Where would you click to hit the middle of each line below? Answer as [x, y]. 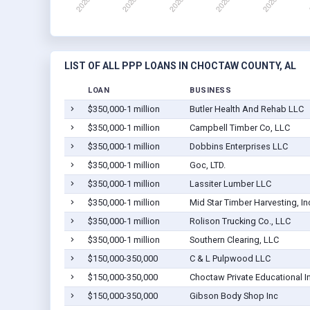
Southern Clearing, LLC [234, 240]
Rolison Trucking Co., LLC [240, 221]
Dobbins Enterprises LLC [238, 147]
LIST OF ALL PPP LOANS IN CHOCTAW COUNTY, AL [180, 66]
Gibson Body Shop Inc [234, 296]
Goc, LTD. [207, 165]
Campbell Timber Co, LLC [239, 128]
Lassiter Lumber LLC [230, 184]
